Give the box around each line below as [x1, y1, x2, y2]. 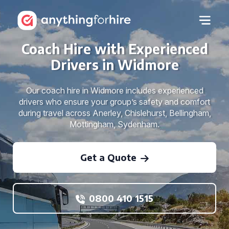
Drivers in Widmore [50, 56, 179, 73]
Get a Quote [80, 151, 136, 163]
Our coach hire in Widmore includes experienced [26, 85, 203, 96]
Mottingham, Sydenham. [70, 119, 159, 129]
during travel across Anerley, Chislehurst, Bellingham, [18, 108, 211, 118]
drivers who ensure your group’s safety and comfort [19, 97, 210, 107]
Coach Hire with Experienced [21, 40, 208, 57]
